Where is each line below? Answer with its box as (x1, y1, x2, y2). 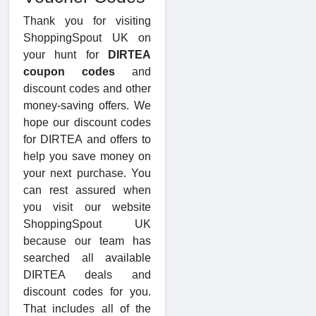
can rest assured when (23, 184, 151, 197)
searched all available (23, 252, 151, 265)
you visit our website (23, 201, 151, 214)
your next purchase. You (23, 167, 151, 180)
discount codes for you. (23, 286, 151, 298)
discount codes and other (23, 83, 151, 95)
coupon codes (23, 66, 115, 78)
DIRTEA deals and (23, 269, 151, 281)
